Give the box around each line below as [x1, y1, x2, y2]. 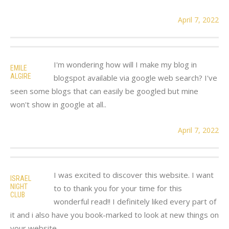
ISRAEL [10, 174, 31, 182]
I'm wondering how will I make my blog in [54, 59, 197, 70]
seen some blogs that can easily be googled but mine [10, 85, 198, 96]
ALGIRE [10, 72, 31, 80]
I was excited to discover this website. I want [54, 169, 214, 180]
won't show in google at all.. [10, 99, 106, 109]
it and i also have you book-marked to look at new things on [10, 209, 219, 220]
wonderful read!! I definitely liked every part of [54, 196, 216, 207]
